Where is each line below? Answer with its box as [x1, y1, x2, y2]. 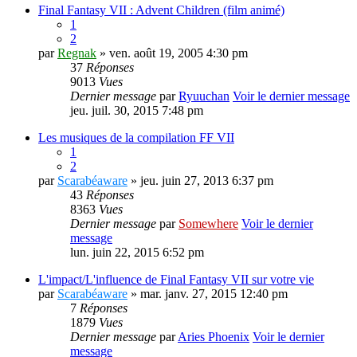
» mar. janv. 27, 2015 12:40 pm [127, 287, 288, 300]
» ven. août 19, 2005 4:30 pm [96, 46, 248, 60]
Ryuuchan [178, 89, 229, 103]
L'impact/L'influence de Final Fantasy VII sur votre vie [38, 273, 314, 286]
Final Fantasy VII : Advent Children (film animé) [38, 3, 284, 17]
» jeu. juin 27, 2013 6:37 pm [127, 174, 273, 187]
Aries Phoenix [178, 330, 249, 343]
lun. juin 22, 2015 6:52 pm [70, 245, 204, 259]
